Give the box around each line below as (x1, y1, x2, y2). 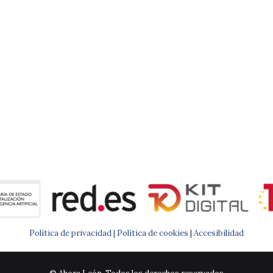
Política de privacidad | (29, 228, 117, 238)
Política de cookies (117, 228, 188, 238)
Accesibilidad (194, 228, 244, 238)
